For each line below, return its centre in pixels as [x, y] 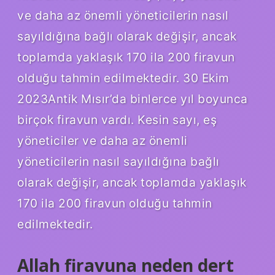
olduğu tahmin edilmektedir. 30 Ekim [123, 78]
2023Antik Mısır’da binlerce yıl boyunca [133, 99]
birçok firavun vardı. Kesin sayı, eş [117, 119]
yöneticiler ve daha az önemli [103, 140]
